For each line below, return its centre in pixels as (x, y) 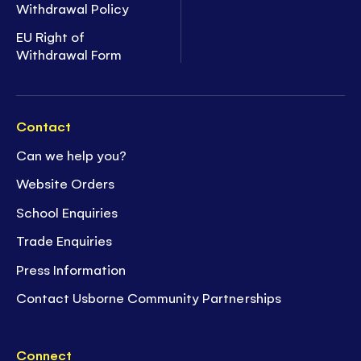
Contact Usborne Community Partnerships (149, 298)
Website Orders (66, 183)
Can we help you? (72, 154)
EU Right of (51, 37)
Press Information (71, 269)
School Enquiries (67, 212)
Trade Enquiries (64, 241)
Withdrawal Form (69, 54)
